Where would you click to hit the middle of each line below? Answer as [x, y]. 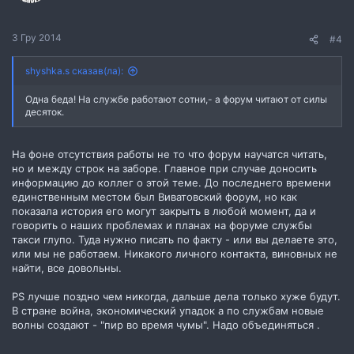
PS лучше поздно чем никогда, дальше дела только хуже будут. [176, 296]
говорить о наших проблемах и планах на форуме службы [162, 225]
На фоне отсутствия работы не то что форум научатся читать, [169, 154]
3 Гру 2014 [37, 38]
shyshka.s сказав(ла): [74, 71]
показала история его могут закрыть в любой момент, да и [164, 211]
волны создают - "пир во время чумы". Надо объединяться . [166, 324]
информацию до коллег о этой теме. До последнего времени [171, 182]
